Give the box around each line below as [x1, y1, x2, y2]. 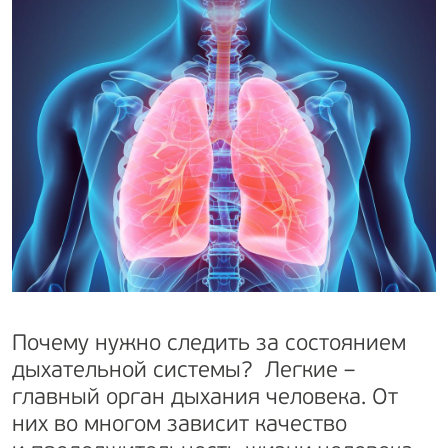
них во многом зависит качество [12, 414, 347, 438]
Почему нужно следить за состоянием [12, 333, 406, 357]
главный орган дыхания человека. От [12, 387, 398, 411]
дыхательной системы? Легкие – [12, 360, 355, 384]
